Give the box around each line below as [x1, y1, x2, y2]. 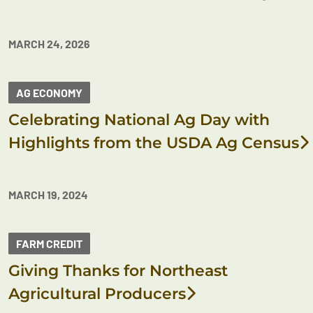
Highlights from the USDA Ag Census [8, 133, 299, 152]
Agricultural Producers [8, 284, 186, 303]
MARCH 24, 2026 [8, 37, 90, 50]
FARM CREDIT [16, 237, 82, 250]
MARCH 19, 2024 [8, 188, 88, 201]
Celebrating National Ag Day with [8, 110, 270, 129]
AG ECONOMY [16, 86, 82, 99]
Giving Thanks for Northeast [8, 261, 228, 280]
